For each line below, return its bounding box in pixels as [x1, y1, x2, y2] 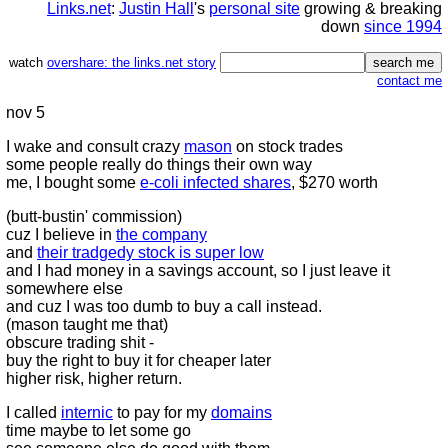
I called [6, 404, 61, 421]
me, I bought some [6, 174, 140, 191]
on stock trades [232, 138, 343, 155]
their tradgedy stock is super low [37, 244, 264, 261]
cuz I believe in [6, 226, 116, 243]
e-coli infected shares [140, 174, 291, 191]
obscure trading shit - [6, 334, 154, 351]
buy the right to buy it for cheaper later [6, 352, 271, 369]
